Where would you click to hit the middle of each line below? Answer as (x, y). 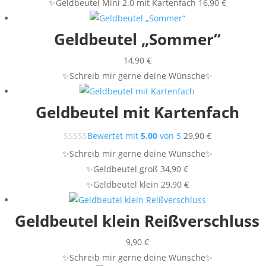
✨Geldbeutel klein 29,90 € (137, 185)
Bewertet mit (114, 136)
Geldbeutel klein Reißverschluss (137, 221)
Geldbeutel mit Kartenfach (137, 112)
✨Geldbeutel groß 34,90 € (137, 169)
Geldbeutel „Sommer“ (137, 39)
